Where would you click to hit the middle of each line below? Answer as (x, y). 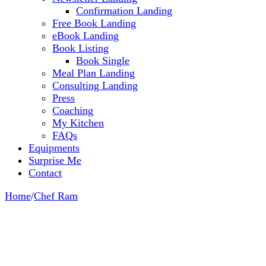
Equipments (54, 148)
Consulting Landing (95, 85)
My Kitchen (78, 123)
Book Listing (80, 48)
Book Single (103, 60)
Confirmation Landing (124, 10)
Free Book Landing (94, 23)
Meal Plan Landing (94, 73)
